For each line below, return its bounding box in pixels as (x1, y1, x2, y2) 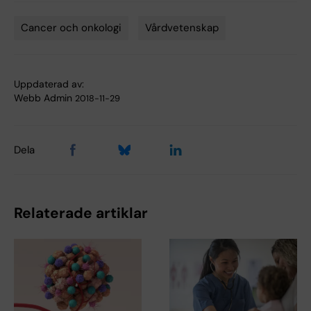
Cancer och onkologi (21, 21, 121, 35)
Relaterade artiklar (14, 203, 148, 223)
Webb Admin (14, 92, 72, 104)
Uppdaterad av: (14, 78, 84, 90)
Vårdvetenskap (145, 21, 219, 35)
